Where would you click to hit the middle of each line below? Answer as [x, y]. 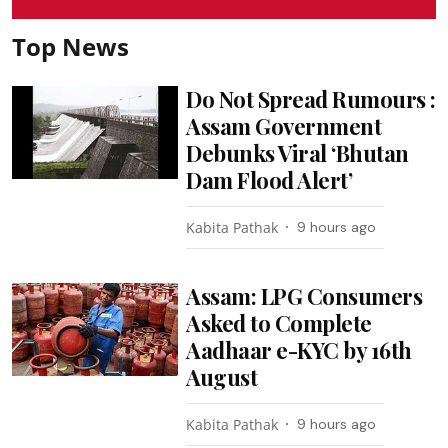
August [222, 376]
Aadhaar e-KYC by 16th [299, 349]
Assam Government [284, 125]
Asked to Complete [279, 322]
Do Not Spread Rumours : [311, 98]
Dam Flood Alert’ [269, 179]
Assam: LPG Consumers [304, 295]
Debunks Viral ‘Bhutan [297, 152]
